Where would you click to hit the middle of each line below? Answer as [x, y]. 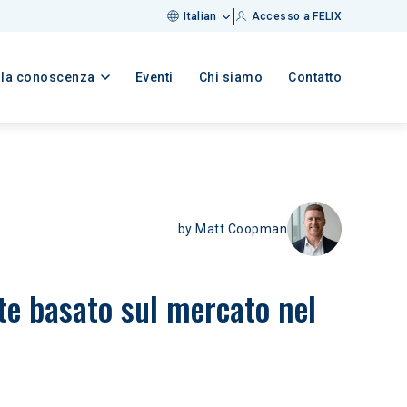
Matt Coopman [241, 228]
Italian [200, 16]
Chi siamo [230, 77]
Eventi [154, 77]
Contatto [315, 77]
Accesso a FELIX [296, 16]
